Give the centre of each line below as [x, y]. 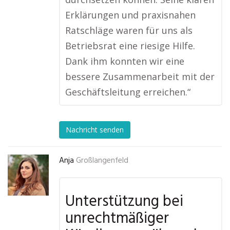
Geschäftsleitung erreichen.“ [128, 92]
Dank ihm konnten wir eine [125, 61]
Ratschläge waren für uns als [129, 30]
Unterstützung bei [124, 202]
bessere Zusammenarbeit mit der [140, 76]
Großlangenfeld [102, 161]
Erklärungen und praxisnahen [130, 15]
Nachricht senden [95, 130]
